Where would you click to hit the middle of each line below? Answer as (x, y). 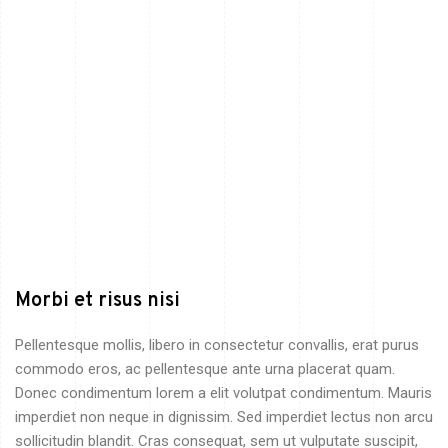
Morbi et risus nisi (97, 300)
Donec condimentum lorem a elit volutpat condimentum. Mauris (223, 392)
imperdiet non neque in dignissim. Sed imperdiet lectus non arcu (224, 416)
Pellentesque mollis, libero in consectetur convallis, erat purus (217, 344)
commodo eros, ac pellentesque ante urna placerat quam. (205, 368)
